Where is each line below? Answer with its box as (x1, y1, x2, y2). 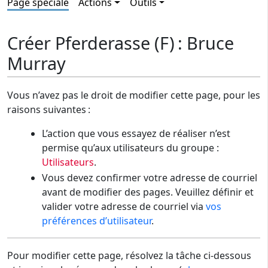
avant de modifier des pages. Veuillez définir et (41, 185, 254, 199)
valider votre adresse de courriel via (41, 200, 206, 214)
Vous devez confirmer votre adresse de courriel (41, 171, 257, 185)
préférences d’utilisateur (41, 214, 151, 228)
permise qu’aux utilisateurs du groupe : (41, 141, 219, 155)
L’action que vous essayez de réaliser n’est (41, 127, 230, 141)
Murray (7, 51, 66, 75)
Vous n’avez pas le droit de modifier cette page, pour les (7, 89, 260, 102)
